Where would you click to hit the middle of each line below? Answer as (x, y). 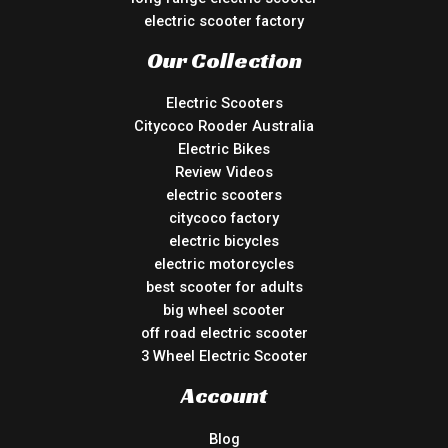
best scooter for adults (224, 287)
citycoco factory (224, 218)
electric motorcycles (224, 264)
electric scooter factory (224, 20)
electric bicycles (224, 241)
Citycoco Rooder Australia (224, 126)
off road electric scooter (224, 333)
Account (224, 395)
